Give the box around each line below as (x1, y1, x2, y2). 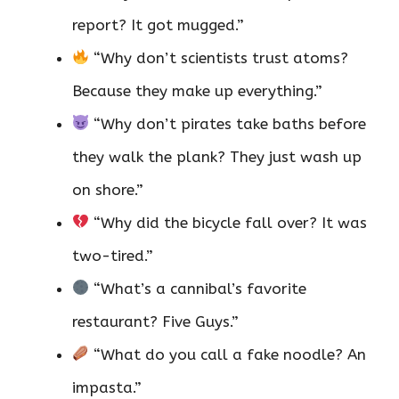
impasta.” (72, 378, 142, 396)
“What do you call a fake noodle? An (89, 345, 367, 363)
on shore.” (72, 180, 143, 199)
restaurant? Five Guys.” (72, 312, 239, 330)
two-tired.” (72, 246, 153, 265)
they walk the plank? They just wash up (72, 147, 362, 166)
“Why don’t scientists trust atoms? (89, 48, 349, 67)
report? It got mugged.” (72, 15, 244, 34)
